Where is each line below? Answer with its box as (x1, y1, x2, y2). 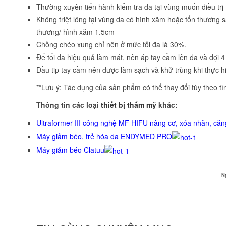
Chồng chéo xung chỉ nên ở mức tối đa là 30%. (36, 39, 186, 50)
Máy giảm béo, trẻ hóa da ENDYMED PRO (36, 131, 172, 142)
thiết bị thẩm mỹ (101, 100, 156, 110)
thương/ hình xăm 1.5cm (36, 27, 115, 37)
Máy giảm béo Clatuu (36, 144, 104, 155)
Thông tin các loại (36, 100, 101, 110)
